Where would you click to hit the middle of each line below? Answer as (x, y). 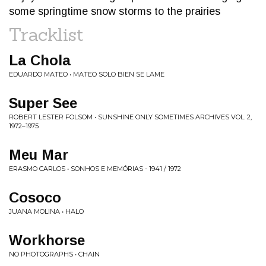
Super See (43, 103)
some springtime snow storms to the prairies (115, 11)
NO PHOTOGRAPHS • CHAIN (54, 254)
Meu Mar (39, 155)
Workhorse (47, 240)
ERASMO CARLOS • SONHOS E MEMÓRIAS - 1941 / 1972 (95, 169)
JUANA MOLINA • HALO (46, 211)
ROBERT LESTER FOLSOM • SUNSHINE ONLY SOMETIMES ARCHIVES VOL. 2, (130, 117)
